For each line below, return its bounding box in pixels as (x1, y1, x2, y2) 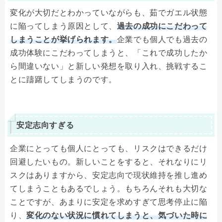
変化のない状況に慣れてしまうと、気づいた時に (26, 211, 208, 220)
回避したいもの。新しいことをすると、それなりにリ (10, 158, 208, 166)
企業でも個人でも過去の (116, 35, 208, 44)
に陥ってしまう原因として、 (10, 22, 117, 31)
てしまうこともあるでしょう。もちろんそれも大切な (10, 184, 208, 193)
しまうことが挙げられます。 (10, 35, 117, 44)
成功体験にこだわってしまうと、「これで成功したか (10, 49, 208, 57)
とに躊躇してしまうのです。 (10, 75, 117, 84)
